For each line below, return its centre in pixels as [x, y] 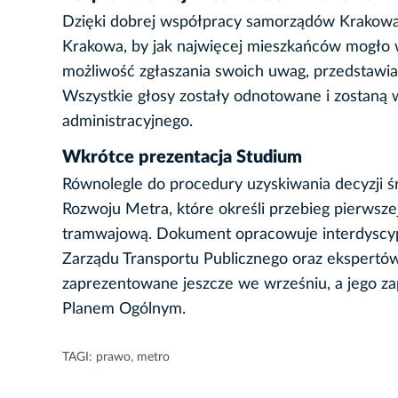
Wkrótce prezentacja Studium [182, 157]
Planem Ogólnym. [124, 309]
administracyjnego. [127, 121]
